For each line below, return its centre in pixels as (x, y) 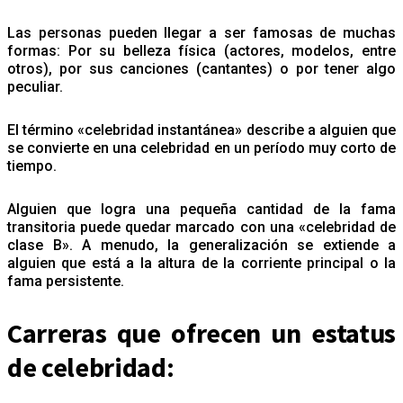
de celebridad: (91, 367)
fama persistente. (66, 281)
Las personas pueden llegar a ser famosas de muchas (201, 32)
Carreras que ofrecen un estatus (201, 332)
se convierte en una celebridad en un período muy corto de (201, 148)
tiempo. (34, 166)
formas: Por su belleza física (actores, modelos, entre (201, 50)
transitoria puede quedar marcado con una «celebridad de (201, 227)
